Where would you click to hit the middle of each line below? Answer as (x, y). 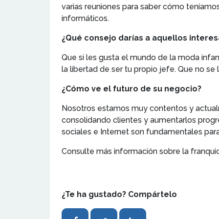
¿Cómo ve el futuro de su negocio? (131, 88)
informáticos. (85, 18)
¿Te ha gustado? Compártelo (119, 194)
